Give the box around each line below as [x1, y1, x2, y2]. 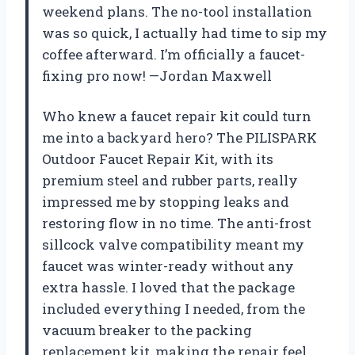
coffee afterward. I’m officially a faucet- [42, 45, 305, 64]
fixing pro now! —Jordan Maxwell [42, 67, 272, 86]
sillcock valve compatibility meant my [42, 235, 304, 254]
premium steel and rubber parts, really [42, 171, 298, 190]
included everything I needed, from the [42, 300, 305, 319]
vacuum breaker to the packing [42, 321, 252, 340]
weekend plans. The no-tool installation [42, 2, 312, 21]
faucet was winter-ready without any [42, 257, 294, 276]
